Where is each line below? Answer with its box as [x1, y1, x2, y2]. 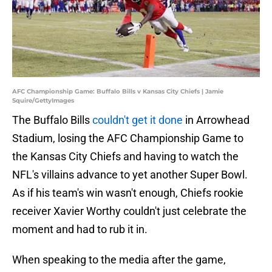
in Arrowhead [183, 114, 250, 127]
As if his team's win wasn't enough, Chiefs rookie [12, 186, 243, 200]
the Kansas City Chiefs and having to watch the [12, 150, 239, 163]
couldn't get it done [92, 114, 183, 127]
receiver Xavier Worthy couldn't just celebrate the [12, 205, 246, 218]
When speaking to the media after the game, [12, 253, 226, 267]
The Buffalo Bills [12, 114, 92, 127]
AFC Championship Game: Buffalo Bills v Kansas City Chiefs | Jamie [12, 87, 223, 96]
